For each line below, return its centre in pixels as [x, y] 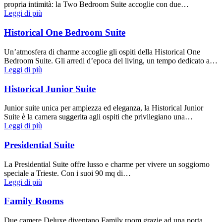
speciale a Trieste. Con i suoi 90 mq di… [67, 173]
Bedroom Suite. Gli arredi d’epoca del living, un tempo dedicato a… [111, 60]
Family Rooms [34, 201]
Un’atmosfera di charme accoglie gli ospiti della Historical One [102, 52]
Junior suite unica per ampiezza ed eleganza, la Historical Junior [104, 108]
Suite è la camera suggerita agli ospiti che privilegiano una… [98, 117]
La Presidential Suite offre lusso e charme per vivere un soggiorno [107, 164]
